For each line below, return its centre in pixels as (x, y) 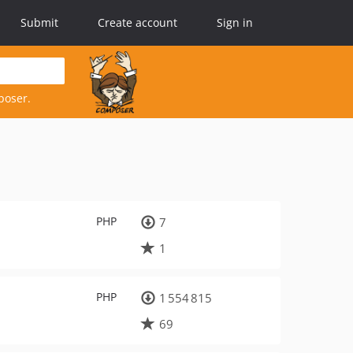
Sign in (235, 22)
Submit (39, 22)
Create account (137, 22)
